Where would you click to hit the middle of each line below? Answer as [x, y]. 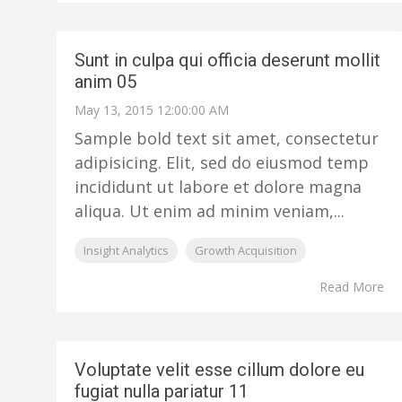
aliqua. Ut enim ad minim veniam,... [210, 211]
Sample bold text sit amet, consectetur [227, 138]
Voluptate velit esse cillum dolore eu [219, 370]
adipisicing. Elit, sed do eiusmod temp [222, 162]
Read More [351, 287]
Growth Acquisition [246, 250]
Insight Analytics [126, 250]
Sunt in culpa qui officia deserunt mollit [227, 60]
